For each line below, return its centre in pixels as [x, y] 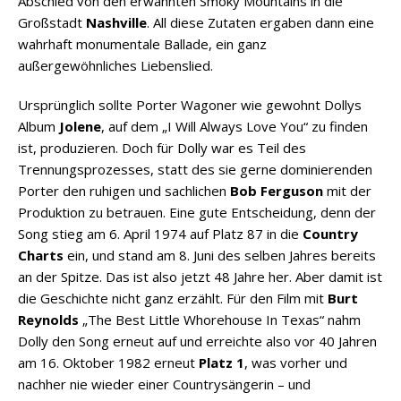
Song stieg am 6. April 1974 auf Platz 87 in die [160, 233]
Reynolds [48, 319]
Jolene [80, 126]
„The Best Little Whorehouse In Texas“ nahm [220, 319]
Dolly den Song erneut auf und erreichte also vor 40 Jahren [197, 341]
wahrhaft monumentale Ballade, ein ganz [142, 43]
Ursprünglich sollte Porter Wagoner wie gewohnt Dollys [190, 104]
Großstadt [52, 22]
